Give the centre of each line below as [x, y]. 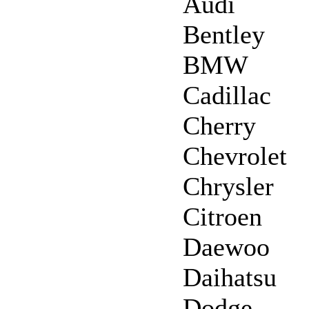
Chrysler [228, 186]
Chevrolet [235, 156]
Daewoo [226, 247]
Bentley [224, 34]
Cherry [219, 125]
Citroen [222, 216]
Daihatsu [230, 277]
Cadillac [227, 95]
